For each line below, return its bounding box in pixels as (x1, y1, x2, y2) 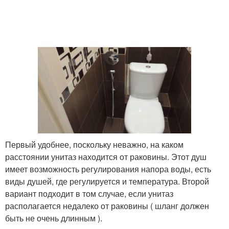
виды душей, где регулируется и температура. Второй (5, 175, 209, 187)
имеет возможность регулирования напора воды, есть (5, 163, 211, 175)
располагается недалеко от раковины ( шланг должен (5, 199, 209, 212)
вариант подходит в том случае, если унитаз (5, 187, 173, 199)
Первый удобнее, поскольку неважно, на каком (5, 138, 184, 150)
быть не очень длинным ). (5, 212, 102, 224)
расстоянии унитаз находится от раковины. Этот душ (5, 150, 207, 163)
